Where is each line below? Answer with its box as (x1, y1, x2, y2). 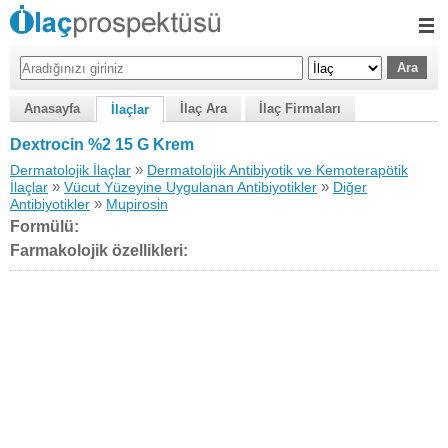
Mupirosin (106, 196, 168, 212)
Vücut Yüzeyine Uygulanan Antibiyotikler (64, 179, 317, 195)
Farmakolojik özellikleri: (10, 242, 188, 259)
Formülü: (10, 218, 79, 235)
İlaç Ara (180, 101, 227, 116)
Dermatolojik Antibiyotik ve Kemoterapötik (147, 162, 408, 178)
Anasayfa (24, 101, 80, 116)
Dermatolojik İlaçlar (10, 162, 131, 178)
